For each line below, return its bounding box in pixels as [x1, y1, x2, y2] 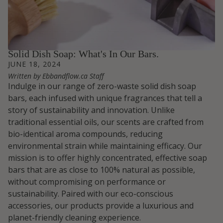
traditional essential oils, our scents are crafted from [8, 116, 204, 128]
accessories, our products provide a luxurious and [8, 200, 194, 212]
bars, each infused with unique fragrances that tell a [8, 93, 202, 104]
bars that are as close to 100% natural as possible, [8, 164, 195, 176]
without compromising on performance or [8, 176, 166, 188]
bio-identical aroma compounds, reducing [8, 128, 163, 140]
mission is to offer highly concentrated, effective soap [8, 152, 207, 164]
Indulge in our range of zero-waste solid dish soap [8, 81, 196, 92]
